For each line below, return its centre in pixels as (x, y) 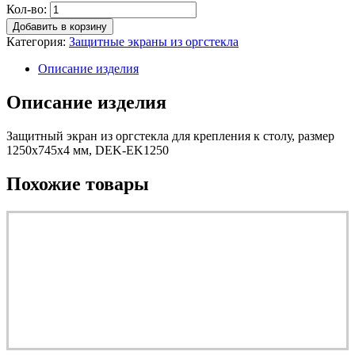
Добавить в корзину (60, 27)
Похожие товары (78, 184)
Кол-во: (27, 10)
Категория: (38, 42)
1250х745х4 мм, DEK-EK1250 (88, 151)
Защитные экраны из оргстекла (154, 42)
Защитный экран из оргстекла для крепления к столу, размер (170, 136)
